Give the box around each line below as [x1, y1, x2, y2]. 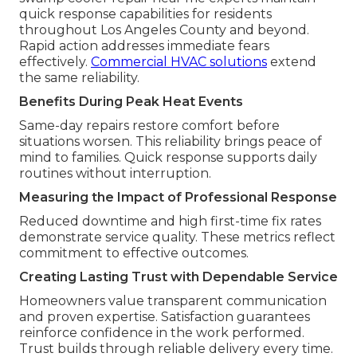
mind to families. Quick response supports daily [19, 149, 317, 165]
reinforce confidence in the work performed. [19, 324, 304, 340]
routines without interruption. [19, 165, 211, 181]
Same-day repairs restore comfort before [19, 117, 280, 133]
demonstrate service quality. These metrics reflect [19, 229, 335, 245]
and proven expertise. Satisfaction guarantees [19, 308, 310, 324]
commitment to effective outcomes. [19, 245, 249, 261]
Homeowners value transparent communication [19, 292, 327, 308]
